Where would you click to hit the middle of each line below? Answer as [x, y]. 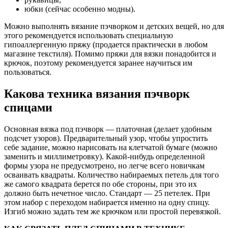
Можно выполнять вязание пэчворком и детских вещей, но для [114, 26]
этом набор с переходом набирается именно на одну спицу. [107, 202]
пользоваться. [28, 72]
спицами [28, 108]
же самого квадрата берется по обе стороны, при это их [101, 184]
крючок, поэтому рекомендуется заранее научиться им [98, 63]
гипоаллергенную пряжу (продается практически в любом [106, 45]
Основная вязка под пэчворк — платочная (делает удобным [108, 129]
